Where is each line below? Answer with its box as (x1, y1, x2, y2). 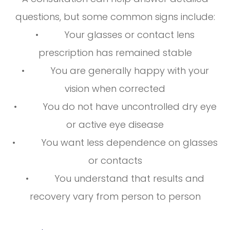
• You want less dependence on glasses (12, 136, 218, 149)
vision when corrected (65, 82, 165, 95)
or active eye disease (66, 118, 164, 131)
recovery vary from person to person (29, 190, 201, 203)
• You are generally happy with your (21, 64, 209, 78)
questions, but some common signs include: (15, 10, 215, 24)
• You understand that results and (26, 172, 204, 185)
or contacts (88, 154, 142, 167)
